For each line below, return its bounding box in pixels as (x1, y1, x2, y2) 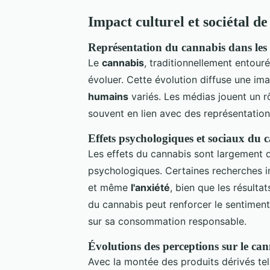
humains (88, 90, 128, 102)
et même (88, 181, 131, 193)
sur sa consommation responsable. (88, 215, 246, 227)
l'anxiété (131, 181, 170, 193)
